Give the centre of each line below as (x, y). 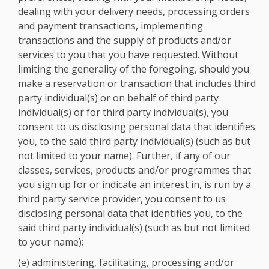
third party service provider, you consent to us (122, 199)
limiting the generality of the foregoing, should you (134, 69)
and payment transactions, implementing (110, 26)
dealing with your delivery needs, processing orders (134, 11)
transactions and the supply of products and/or (125, 40)
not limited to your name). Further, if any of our (124, 156)
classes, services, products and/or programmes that (134, 170)
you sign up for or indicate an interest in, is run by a (134, 184)
